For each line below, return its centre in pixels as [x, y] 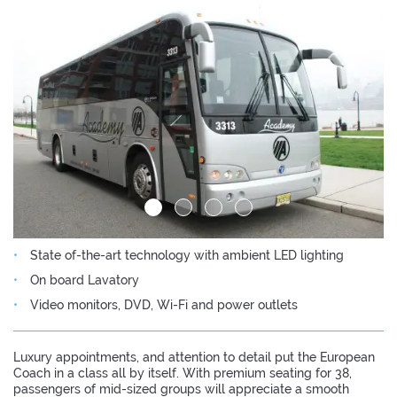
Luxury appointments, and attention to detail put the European [194, 358]
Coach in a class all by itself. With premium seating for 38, [183, 374]
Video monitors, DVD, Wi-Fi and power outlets [164, 305]
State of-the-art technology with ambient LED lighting [187, 256]
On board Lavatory [85, 280]
